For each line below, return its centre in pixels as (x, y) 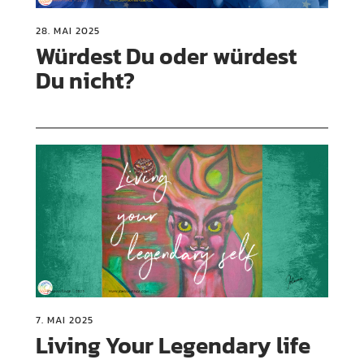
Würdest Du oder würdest (167, 56)
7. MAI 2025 (65, 320)
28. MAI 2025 (68, 30)
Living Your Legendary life (173, 345)
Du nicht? (86, 80)
